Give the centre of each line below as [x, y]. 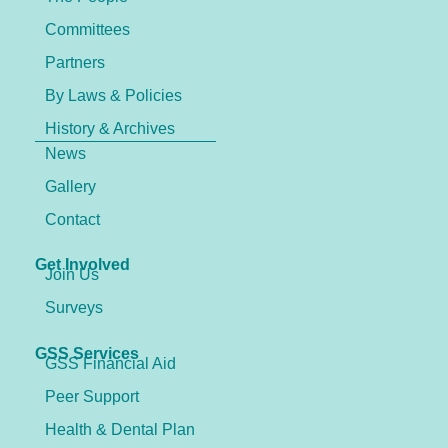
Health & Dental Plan [120, 429]
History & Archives [110, 128]
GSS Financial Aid [110, 363]
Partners [75, 62]
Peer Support [92, 396]
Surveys [74, 308]
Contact [72, 219]
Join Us [72, 275]
